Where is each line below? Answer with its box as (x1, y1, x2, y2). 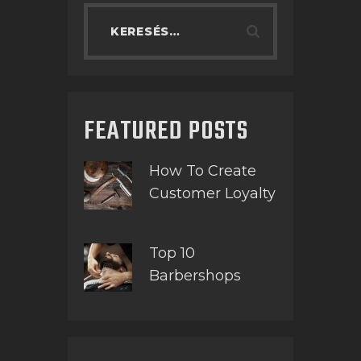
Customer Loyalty (148, 185, 276, 203)
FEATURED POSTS (84, 110, 249, 152)
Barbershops (148, 266, 241, 284)
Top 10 (148, 243, 195, 262)
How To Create (148, 162, 256, 180)
